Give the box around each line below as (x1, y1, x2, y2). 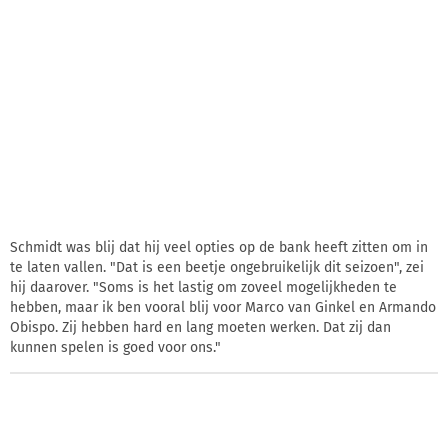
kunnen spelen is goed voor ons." (10, 338, 221, 356)
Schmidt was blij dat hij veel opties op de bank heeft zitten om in (10, 238, 428, 256)
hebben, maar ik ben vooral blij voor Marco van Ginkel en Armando (10, 298, 436, 316)
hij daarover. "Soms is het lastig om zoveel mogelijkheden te (10, 278, 397, 296)
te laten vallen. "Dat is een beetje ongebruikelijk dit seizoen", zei (10, 258, 424, 276)
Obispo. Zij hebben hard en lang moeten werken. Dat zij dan (10, 318, 391, 336)
